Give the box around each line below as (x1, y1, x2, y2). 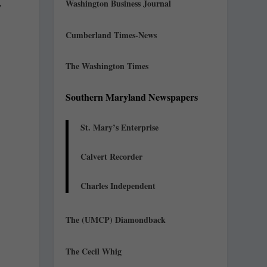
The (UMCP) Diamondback (66, 213, 166, 226)
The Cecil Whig (66, 244, 122, 257)
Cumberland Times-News (66, 28, 157, 41)
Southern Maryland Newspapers (66, 89, 198, 104)
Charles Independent (80, 179, 156, 193)
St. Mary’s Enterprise (80, 121, 159, 134)
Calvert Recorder (80, 150, 143, 163)
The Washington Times (66, 60, 149, 73)
